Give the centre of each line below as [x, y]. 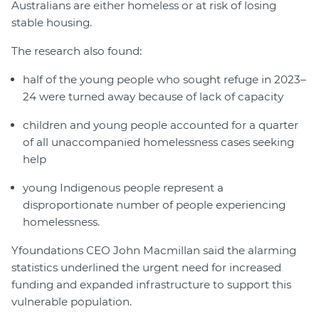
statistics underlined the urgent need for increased [146, 267]
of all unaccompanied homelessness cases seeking [158, 142]
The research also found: [77, 51]
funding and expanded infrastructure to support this [151, 284]
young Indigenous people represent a [123, 187]
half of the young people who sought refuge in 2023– [164, 79]
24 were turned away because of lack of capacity [153, 96]
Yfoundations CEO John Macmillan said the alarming [154, 250]
